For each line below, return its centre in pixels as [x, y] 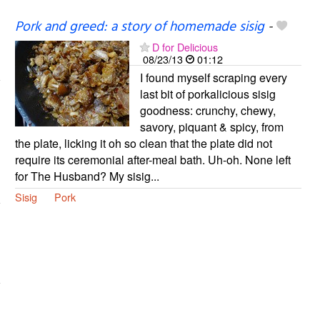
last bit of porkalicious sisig [207, 94]
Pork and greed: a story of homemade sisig [139, 27]
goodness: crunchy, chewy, [207, 110]
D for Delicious [185, 46]
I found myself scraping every [213, 77]
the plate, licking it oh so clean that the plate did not [143, 143]
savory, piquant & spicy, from [211, 126]
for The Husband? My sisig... [87, 176]
